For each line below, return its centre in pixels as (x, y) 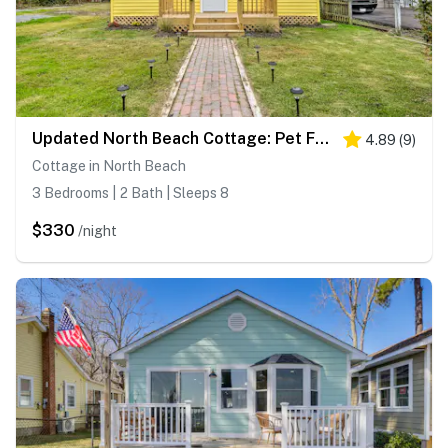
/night (97, 231)
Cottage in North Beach (109, 166)
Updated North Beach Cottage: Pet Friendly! (322, 139)
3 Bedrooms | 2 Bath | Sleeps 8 (130, 193)
